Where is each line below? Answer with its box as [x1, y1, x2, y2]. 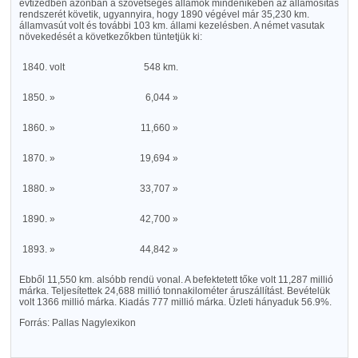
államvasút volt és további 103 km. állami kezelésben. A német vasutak [18, 20, 324, 31]
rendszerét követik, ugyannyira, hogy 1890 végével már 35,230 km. [18, 9, 309, 20]
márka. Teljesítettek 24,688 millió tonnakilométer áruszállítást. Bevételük [18, 285, 330, 296]
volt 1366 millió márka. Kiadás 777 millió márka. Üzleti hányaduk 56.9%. [18, 296, 332, 308]
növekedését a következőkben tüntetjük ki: [18, 31, 202, 42]
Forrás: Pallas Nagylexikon [18, 317, 136, 328]
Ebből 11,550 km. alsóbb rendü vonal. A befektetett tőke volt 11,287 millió [18, 274, 333, 285]
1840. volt [22, 62, 66, 73]
